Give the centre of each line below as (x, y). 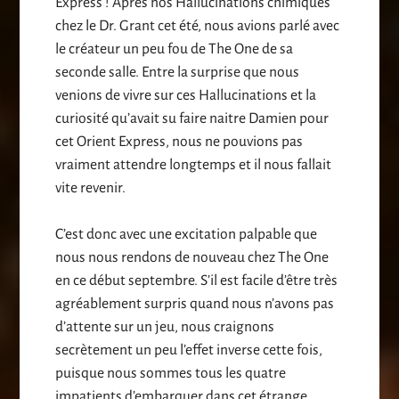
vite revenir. (91, 188)
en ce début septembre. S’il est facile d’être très (197, 281)
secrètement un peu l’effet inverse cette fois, (189, 350)
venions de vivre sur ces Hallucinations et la (186, 96)
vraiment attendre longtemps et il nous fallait (194, 165)
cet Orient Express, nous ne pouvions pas (179, 142)
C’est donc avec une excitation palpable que (187, 235)
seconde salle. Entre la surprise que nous (178, 73)
